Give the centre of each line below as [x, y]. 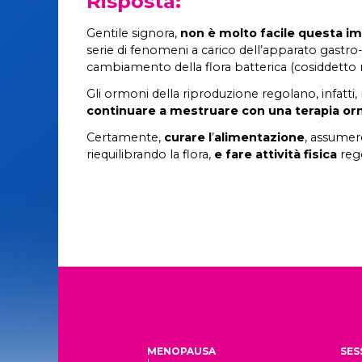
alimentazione [259, 137]
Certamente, [125, 137]
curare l [188, 137]
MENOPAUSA [181, 351]
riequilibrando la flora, [150, 154]
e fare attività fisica [276, 154]
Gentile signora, [132, 33]
